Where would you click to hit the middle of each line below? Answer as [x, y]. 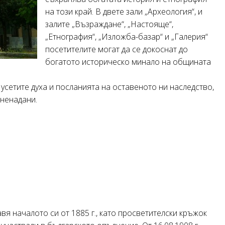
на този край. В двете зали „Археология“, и [124, 11]
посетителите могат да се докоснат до [117, 49]
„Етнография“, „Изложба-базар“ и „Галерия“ [127, 36]
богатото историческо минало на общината [128, 62]
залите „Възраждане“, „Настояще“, [109, 24]
